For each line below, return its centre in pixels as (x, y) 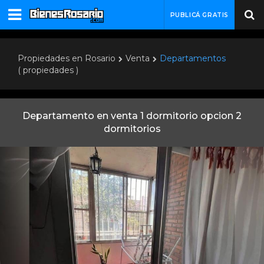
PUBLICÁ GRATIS (199, 15)
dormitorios (132, 129)
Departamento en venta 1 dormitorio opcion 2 (132, 116)
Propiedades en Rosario (67, 58)
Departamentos (193, 58)
